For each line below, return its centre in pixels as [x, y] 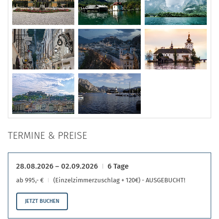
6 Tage [118, 166]
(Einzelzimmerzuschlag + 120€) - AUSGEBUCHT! [119, 180]
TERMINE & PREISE [47, 135]
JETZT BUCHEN [42, 201]
